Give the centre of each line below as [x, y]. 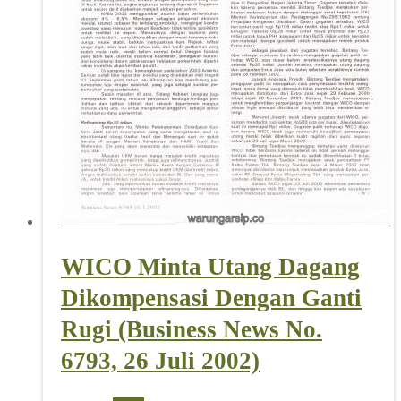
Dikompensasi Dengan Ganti [211, 299]
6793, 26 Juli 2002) [160, 361]
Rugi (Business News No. [192, 330]
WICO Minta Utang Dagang [210, 267]
